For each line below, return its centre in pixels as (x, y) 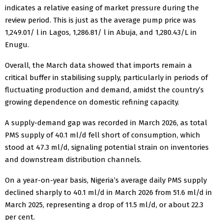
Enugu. (17, 44)
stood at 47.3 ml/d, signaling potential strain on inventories (107, 147)
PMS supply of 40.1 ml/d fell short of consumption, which (103, 135)
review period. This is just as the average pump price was (100, 20)
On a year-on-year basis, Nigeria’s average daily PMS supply (106, 180)
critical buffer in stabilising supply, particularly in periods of (106, 77)
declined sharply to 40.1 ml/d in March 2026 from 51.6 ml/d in (109, 192)
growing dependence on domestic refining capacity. (92, 102)
